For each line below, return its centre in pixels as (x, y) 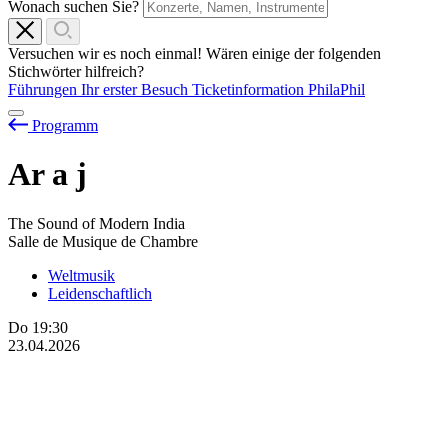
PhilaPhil (336, 89)
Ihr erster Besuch (136, 89)
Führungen (44, 89)
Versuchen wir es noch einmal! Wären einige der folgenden (194, 53)
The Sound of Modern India (96, 223)
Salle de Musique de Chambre (103, 241)
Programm (65, 125)
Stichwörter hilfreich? (76, 71)
